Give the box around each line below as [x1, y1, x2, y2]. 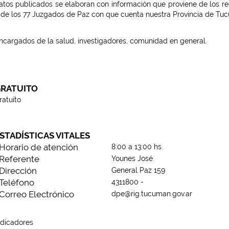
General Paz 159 [111, 166, 166, 174]
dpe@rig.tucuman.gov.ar [111, 189, 193, 198]
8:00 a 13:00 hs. [111, 142, 164, 151]
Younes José [111, 154, 153, 163]
